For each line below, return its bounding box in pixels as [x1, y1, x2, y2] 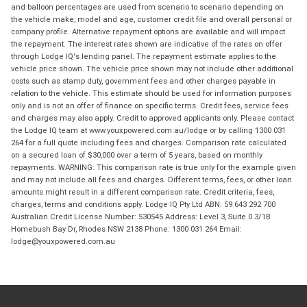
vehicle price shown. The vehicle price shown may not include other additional [11, 64, 293, 74]
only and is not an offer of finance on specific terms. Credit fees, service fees [11, 101, 288, 111]
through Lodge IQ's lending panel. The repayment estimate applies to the [11, 51, 276, 62]
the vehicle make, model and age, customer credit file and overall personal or [11, 14, 292, 25]
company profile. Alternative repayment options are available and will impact [11, 27, 285, 37]
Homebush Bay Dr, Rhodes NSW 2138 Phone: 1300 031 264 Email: [11, 224, 242, 234]
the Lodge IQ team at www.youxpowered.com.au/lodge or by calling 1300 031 [11, 125, 286, 136]
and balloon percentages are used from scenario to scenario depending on [11, 2, 284, 12]
